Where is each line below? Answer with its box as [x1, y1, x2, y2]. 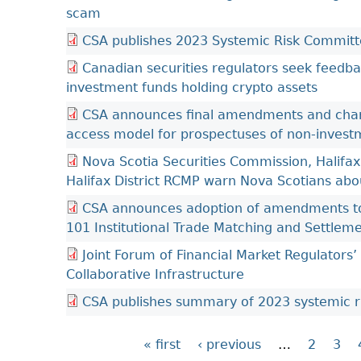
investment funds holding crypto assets [66, 80, 317, 95]
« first [143, 337, 180, 352]
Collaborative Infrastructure [66, 267, 244, 282]
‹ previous [197, 337, 261, 352]
